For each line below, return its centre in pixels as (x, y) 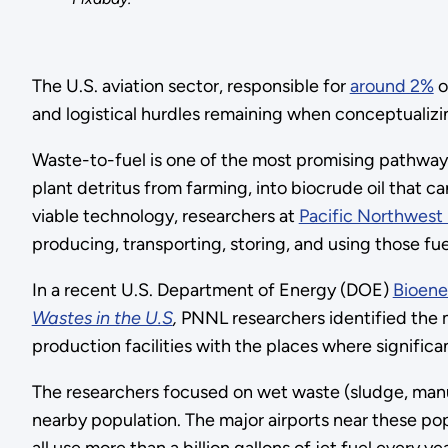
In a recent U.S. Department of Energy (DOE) (212, 289)
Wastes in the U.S (102, 317)
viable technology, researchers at (165, 215)
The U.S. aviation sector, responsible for (190, 85)
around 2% (391, 85)
